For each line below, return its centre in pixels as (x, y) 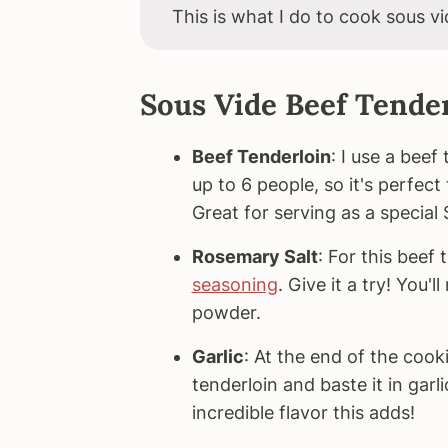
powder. (226, 312)
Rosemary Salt (254, 256)
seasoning (234, 284)
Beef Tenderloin (261, 156)
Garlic (217, 356)
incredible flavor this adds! (303, 412)
